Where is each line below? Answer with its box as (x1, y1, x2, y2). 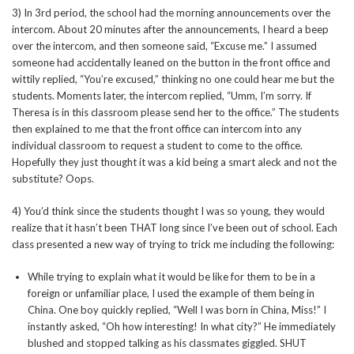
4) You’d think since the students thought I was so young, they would (12, 205, 325, 218)
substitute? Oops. (12, 172, 94, 186)
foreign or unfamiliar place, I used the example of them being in (28, 287, 314, 300)
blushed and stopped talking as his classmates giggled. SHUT (28, 337, 307, 350)
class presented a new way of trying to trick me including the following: (12, 238, 334, 251)
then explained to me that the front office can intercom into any (12, 122, 302, 136)
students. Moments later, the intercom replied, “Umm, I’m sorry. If (12, 89, 311, 103)
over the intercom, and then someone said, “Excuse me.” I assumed (12, 40, 317, 53)
